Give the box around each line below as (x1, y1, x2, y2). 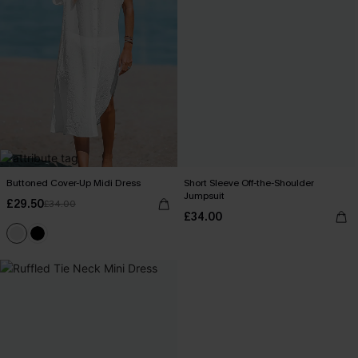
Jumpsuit (184, 189, 225, 202)
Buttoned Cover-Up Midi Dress (6, 177, 141, 189)
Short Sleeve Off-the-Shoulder (184, 177, 314, 189)
